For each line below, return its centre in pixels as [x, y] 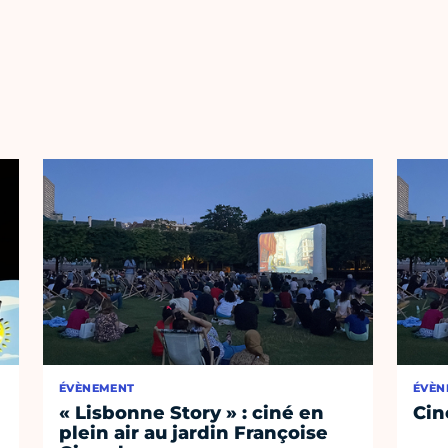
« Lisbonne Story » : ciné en [192, 413]
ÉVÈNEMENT [97, 388]
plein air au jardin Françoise [194, 433]
